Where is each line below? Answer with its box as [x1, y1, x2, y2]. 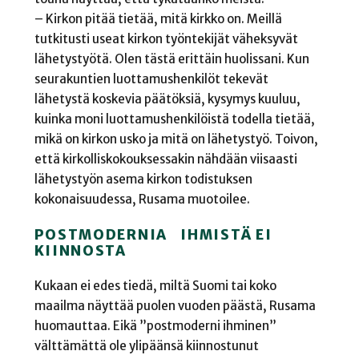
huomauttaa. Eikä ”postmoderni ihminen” [34, 317, 276, 333]
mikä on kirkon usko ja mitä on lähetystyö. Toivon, [34, 131, 318, 147]
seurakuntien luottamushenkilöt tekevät [34, 71, 268, 87]
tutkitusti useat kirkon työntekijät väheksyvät [34, 31, 298, 47]
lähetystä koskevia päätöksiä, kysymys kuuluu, [34, 91, 301, 107]
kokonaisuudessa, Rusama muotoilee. [34, 192, 250, 208]
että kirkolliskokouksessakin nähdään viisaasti [34, 151, 297, 167]
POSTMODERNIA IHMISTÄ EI [34, 225, 272, 244]
